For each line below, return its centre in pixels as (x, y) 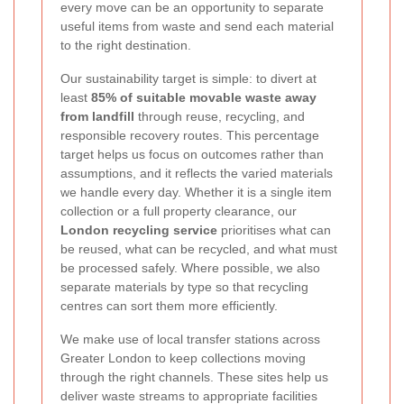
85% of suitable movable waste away (204, 97)
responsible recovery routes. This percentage (190, 135)
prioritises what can (274, 230)
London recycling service (139, 230)
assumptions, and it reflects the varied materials (197, 173)
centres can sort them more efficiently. (169, 305)
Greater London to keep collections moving (183, 358)
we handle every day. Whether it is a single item (196, 192)
